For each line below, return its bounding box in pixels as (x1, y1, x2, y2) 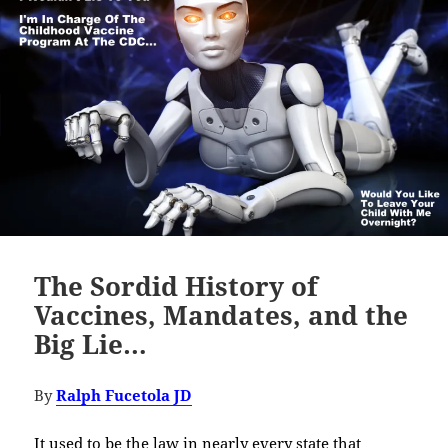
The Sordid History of (34, 267, 319, 304)
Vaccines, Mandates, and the (34, 296, 409, 333)
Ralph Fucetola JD (56, 384, 193, 405)
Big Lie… (34, 325, 148, 362)
